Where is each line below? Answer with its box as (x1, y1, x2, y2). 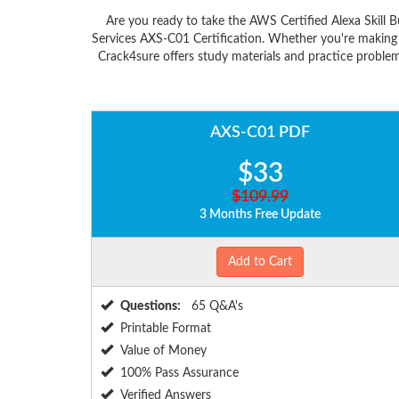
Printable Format (120, 322, 211, 336)
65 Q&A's (188, 300, 243, 313)
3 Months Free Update (199, 208, 321, 222)
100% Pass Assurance (120, 367, 239, 380)
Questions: (120, 300, 181, 313)
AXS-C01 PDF (210, 125, 310, 142)
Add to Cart (228, 256, 292, 269)
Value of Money (120, 345, 207, 358)
